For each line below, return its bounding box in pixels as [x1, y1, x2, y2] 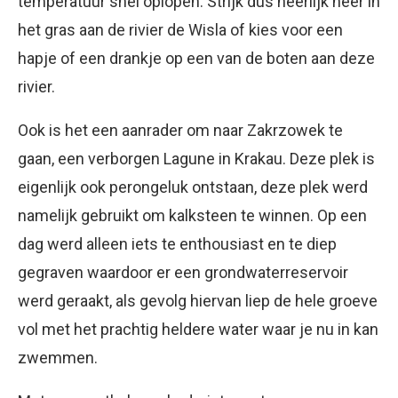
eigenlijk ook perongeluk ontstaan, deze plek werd [18, 177, 368, 196]
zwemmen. [18, 347, 98, 367]
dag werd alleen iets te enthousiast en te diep [18, 234, 337, 253]
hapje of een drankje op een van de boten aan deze [18, 48, 375, 68]
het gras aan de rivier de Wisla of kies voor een [18, 20, 343, 39]
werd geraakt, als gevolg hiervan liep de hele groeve [18, 291, 378, 310]
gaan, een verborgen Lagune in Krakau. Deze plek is [18, 148, 375, 168]
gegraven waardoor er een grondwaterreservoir [18, 262, 348, 282]
